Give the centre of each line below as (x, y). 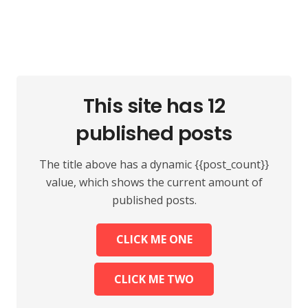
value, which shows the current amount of (154, 182)
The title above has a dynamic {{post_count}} (154, 164)
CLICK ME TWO (154, 279)
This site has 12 (154, 106)
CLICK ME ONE (154, 240)
